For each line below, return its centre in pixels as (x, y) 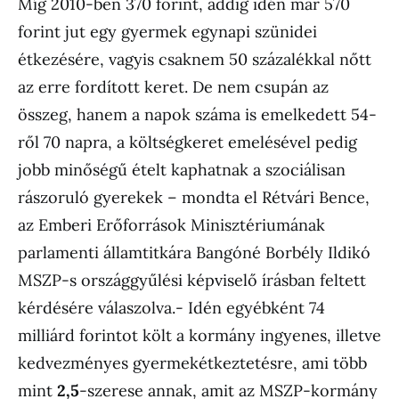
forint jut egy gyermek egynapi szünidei (167, 32)
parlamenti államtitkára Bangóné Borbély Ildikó (194, 252)
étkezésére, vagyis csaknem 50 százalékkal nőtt (195, 59)
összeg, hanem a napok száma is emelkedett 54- (197, 114)
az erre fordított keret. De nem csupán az (173, 87)
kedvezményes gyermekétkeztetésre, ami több (192, 363)
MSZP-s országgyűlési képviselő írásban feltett (192, 280)
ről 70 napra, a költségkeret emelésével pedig (187, 142)
